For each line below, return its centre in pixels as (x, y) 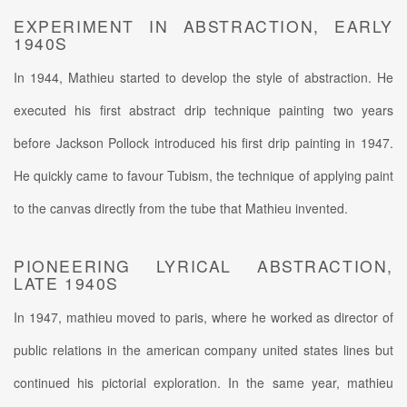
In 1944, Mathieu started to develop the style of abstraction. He (203, 77)
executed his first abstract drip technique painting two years (203, 109)
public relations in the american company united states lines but (203, 349)
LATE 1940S (66, 283)
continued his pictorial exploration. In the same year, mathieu (203, 382)
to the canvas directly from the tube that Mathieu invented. (183, 208)
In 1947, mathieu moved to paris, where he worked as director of (203, 317)
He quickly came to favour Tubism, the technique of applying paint (203, 175)
